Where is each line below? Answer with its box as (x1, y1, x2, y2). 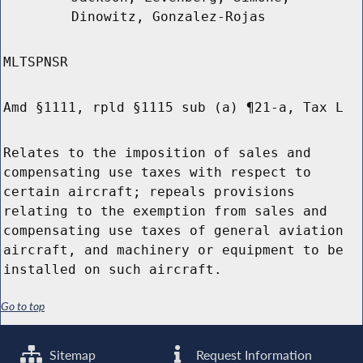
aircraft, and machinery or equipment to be (3, 242, 344, 258)
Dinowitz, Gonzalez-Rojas (71, 9, 266, 25)
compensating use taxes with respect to (3, 164, 311, 181)
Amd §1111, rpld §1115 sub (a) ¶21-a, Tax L (3, 100, 344, 116)
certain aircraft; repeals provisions (3, 184, 295, 200)
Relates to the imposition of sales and (3, 145, 311, 161)
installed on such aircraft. (3, 262, 222, 278)
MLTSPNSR (3, 54, 68, 70)
